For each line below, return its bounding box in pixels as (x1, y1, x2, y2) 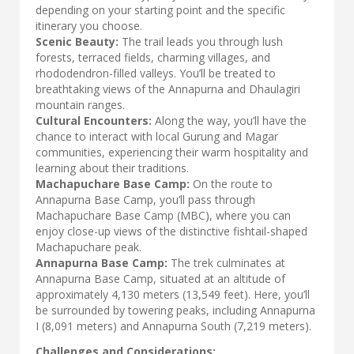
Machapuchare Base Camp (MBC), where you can (36, 208, 291, 223)
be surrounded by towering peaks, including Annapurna (36, 303, 315, 318)
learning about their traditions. (36, 160, 189, 175)
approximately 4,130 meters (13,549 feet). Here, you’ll (36, 287, 310, 302)
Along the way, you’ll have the (152, 113, 307, 128)
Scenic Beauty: (36, 34, 119, 49)
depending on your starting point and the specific (36, 2, 285, 17)
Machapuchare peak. (36, 239, 141, 254)
